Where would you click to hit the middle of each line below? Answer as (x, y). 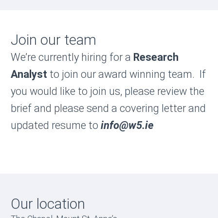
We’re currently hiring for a (72, 57)
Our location (48, 204)
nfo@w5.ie (128, 126)
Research (156, 57)
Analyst (29, 74)
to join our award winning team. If (126, 74)
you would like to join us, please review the (107, 91)
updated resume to (55, 126)
